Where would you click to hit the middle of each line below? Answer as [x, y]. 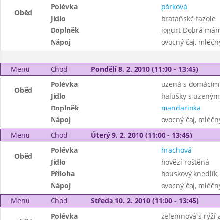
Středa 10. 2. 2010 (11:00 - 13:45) [145, 201]
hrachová [176, 150]
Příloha [63, 174]
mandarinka [181, 108]
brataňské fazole [188, 18]
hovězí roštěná [185, 162]
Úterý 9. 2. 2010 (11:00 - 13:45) [141, 135]
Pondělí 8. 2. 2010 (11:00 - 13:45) [144, 69]
